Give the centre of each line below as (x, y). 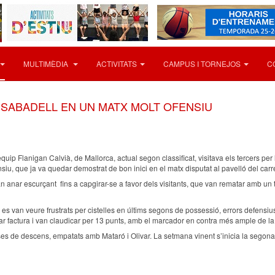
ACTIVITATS (117, 64)
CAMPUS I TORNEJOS (202, 64)
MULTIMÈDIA (47, 64)
